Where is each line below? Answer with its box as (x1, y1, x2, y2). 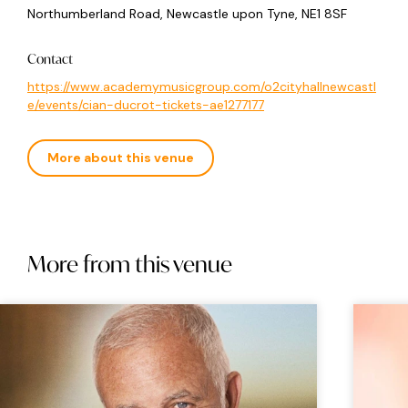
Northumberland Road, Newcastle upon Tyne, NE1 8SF (27, 5, 347, 23)
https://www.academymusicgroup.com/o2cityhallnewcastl (27, 78, 376, 96)
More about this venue (47, 149, 194, 167)
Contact (27, 50, 73, 68)
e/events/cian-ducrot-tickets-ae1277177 (27, 97, 264, 114)
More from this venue (27, 250, 232, 280)
